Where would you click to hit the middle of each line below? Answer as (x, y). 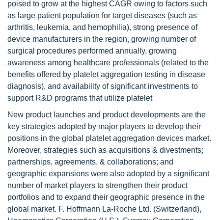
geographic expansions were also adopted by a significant (108, 174)
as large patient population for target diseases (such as (102, 15)
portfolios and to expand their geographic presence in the (106, 197)
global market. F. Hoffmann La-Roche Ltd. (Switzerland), (104, 209)
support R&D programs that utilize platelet (80, 98)
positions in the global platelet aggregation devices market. (109, 138)
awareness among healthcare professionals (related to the (108, 63)
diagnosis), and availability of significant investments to (103, 86)
